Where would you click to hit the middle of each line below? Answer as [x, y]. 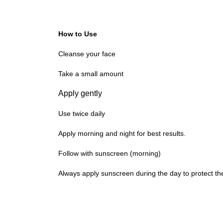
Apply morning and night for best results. [122, 133]
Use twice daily [82, 113]
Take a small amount [91, 74]
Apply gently [80, 93]
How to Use [78, 34]
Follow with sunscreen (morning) [110, 153]
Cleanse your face [87, 54]
